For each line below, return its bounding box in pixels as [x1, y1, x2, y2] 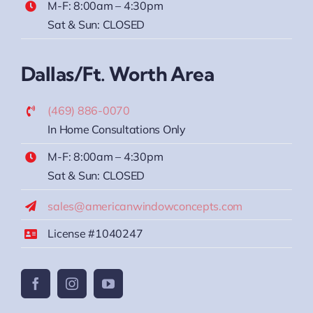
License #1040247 [48, 226, 143, 240]
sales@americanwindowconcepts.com [48, 198, 243, 213]
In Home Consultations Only [48, 122, 186, 136]
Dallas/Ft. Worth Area [20, 61, 214, 86]
